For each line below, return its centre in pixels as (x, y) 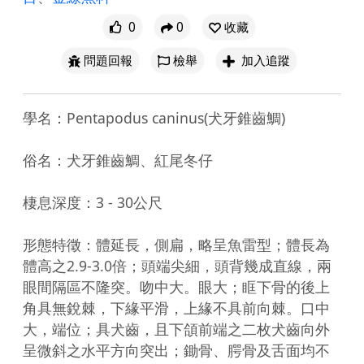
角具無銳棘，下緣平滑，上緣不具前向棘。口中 (176, 308)
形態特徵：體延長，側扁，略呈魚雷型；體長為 (176, 244)
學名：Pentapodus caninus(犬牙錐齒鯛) (154, 117)
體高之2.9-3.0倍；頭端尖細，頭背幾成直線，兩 (177, 265)
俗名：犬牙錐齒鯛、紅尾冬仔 (118, 160)
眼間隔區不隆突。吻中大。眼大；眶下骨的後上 (176, 286)
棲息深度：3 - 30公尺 (93, 202)
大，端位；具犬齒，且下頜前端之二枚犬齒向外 (176, 329)
